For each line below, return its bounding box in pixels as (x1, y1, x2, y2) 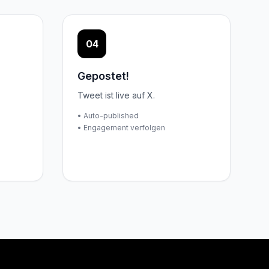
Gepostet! (77, 70, 129, 82)
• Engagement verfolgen (77, 123, 165, 132)
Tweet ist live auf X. (77, 90, 155, 100)
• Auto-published (77, 111, 139, 120)
